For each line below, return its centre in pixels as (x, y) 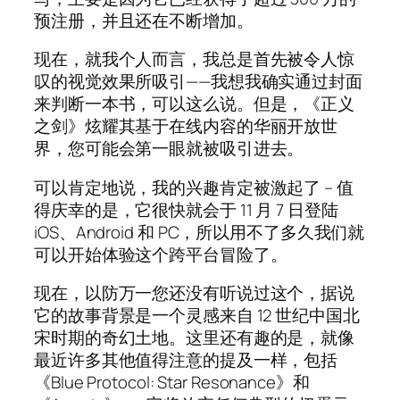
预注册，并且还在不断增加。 (144, 20)
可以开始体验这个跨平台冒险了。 (161, 254)
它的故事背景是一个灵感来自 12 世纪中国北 (197, 316)
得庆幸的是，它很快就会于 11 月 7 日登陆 (186, 209)
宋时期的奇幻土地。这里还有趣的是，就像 (195, 338)
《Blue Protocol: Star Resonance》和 (172, 383)
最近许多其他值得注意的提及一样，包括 (186, 360)
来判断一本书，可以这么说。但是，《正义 (195, 104)
